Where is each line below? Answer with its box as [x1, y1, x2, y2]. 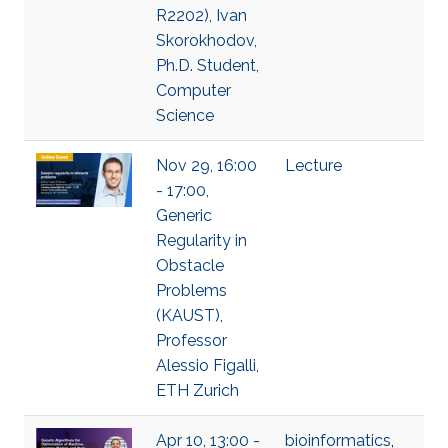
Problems [156, 281, 227, 300]
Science [156, 106, 214, 125]
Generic [156, 206, 212, 225]
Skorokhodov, [156, 31, 257, 50]
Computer [156, 81, 231, 100]
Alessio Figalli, [156, 356, 259, 375]
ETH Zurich [156, 381, 239, 400]
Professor [156, 331, 227, 350]
